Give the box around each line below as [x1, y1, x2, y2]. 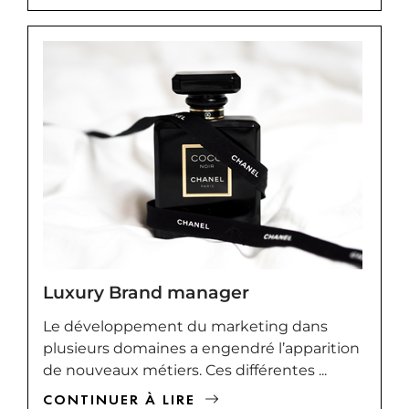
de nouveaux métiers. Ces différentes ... [43, 361, 327, 379]
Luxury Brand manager [43, 280, 249, 303]
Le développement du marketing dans [43, 317, 328, 335]
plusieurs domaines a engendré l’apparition [43, 339, 360, 357]
